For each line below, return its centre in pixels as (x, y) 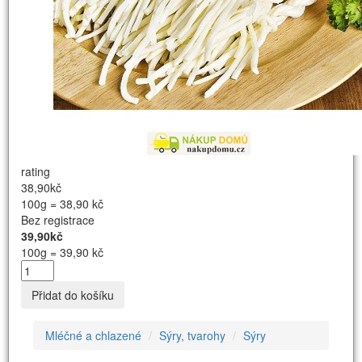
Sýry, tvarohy (192, 335)
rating (36, 171)
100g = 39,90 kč (62, 252)
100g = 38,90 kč (62, 203)
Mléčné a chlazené (93, 335)
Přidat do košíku (73, 295)
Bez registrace (58, 219)
